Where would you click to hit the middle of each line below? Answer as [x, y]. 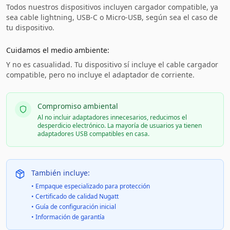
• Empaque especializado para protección [91, 186]
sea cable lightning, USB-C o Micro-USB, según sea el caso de [112, 17]
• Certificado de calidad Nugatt [75, 196]
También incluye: [61, 173]
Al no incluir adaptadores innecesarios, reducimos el [112, 117]
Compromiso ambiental [78, 106]
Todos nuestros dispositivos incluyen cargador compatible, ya [112, 7]
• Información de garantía [68, 217]
